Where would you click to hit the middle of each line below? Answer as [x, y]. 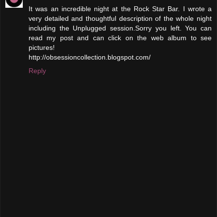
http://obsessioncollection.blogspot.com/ [90, 57]
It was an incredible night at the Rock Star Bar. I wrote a [120, 8]
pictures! [42, 47]
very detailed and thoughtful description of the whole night [120, 18]
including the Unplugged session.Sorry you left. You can [120, 28]
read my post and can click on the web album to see [120, 38]
